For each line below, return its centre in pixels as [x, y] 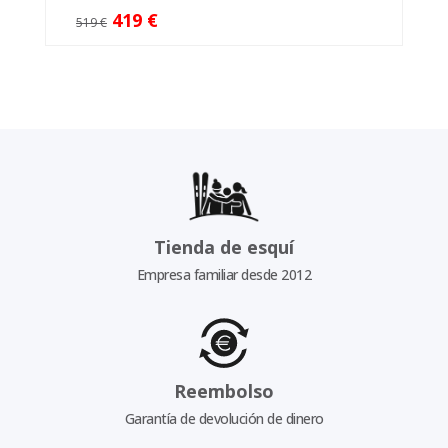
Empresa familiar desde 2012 [224, 274]
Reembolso [224, 390]
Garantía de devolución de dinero [224, 418]
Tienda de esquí [224, 246]
